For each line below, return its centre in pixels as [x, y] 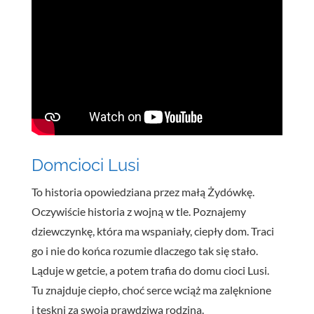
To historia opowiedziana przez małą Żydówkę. [143, 191]
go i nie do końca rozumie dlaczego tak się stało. [144, 250]
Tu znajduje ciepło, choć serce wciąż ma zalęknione [151, 289]
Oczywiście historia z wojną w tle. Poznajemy [138, 211]
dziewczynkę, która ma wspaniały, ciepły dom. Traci [152, 231]
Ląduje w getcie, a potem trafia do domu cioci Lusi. [150, 270]
